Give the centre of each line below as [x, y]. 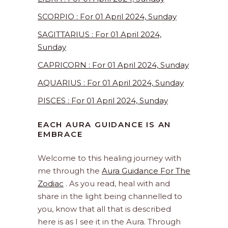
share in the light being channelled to [110, 196]
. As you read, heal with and [117, 183]
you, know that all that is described [104, 209]
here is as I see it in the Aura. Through [109, 222]
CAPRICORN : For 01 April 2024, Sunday [113, 65]
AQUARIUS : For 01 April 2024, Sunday [111, 83]
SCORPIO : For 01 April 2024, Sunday [107, 17]
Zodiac [51, 183]
